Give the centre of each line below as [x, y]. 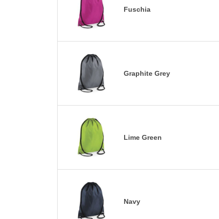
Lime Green [143, 137]
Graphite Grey [147, 73]
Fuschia [137, 9]
